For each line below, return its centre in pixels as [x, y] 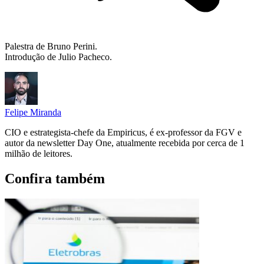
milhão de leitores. [39, 154]
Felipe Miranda [33, 113]
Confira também [55, 179]
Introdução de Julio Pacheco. [58, 57]
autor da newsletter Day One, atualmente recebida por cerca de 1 [125, 143]
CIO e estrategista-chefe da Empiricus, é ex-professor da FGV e [123, 133]
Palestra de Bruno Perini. [51, 47]
